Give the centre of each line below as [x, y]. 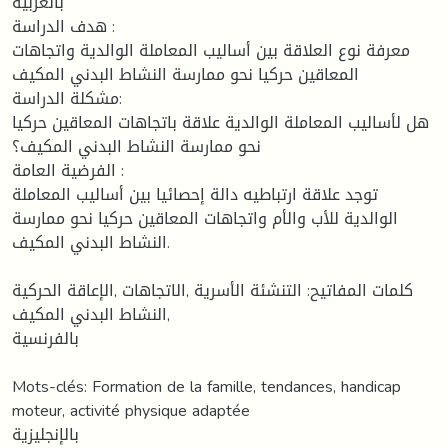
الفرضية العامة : [64, 170]
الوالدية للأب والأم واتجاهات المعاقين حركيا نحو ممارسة [205, 218]
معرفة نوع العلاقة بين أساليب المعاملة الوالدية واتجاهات [211, 50]
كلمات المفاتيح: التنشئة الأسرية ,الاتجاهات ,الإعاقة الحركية [212, 290]
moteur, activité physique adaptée [131, 410]
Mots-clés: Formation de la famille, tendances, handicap [206, 386]
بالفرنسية [45, 338]
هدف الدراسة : [59, 26]
